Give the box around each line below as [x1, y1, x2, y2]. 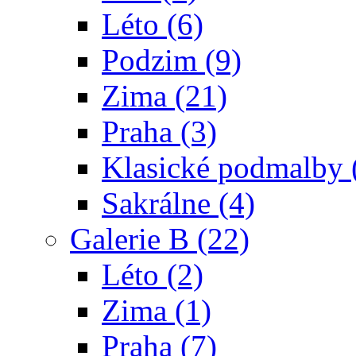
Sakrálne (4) [102, 186, 255, 220]
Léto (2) [102, 257, 203, 292]
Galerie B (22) [70, 222, 250, 256]
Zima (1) [102, 293, 211, 327]
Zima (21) [102, 79, 227, 113]
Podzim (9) [102, 43, 242, 77]
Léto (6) [102, 7, 203, 41]
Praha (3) [102, 114, 217, 149]
